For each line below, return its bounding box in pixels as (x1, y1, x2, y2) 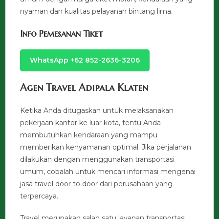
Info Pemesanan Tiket (20, 28, 103, 40)
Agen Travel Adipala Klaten (20, 82, 149, 94)
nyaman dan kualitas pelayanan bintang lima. (20, 7, 173, 16)
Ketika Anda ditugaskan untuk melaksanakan (20, 106, 174, 115)
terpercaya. (20, 192, 59, 201)
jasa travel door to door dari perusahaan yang (20, 179, 173, 189)
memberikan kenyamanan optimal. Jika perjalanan (20, 143, 192, 152)
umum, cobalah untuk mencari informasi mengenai (20, 167, 196, 176)
